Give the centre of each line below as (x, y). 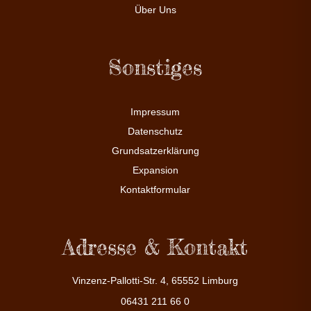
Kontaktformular (155, 189)
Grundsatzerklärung (155, 150)
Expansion (155, 170)
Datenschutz (155, 131)
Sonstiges (155, 67)
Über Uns (155, 9)
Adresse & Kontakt (155, 246)
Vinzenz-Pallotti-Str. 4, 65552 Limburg (155, 280)
